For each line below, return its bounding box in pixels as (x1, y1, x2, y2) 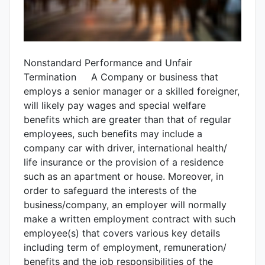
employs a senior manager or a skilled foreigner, (24, 85, 240, 98)
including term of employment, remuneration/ (24, 241, 227, 254)
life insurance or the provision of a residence (24, 156, 224, 169)
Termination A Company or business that (24, 71, 218, 83)
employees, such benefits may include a (24, 128, 202, 140)
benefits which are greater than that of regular (24, 114, 231, 126)
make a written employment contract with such (24, 213, 235, 225)
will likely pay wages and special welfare (24, 99, 206, 112)
